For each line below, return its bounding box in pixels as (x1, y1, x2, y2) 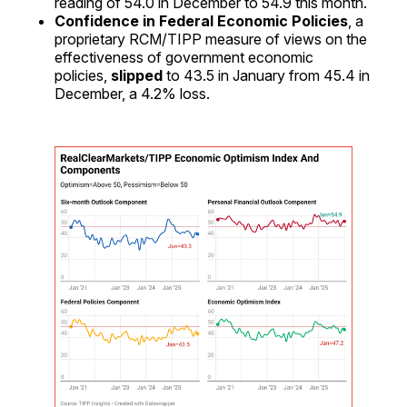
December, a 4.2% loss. (55, 84, 210, 103)
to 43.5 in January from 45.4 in (166, 65, 370, 84)
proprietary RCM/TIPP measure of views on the (55, 29, 367, 48)
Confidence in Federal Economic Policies (55, 11, 348, 30)
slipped (111, 65, 166, 84)
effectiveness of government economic (55, 47, 313, 66)
